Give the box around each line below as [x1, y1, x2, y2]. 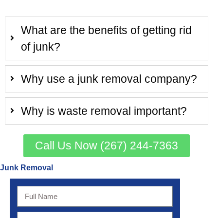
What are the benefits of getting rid [21, 24, 192, 37]
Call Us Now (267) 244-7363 [35, 139, 178, 152]
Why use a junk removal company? [21, 73, 197, 86]
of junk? [21, 40, 60, 54]
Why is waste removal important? [21, 105, 187, 118]
